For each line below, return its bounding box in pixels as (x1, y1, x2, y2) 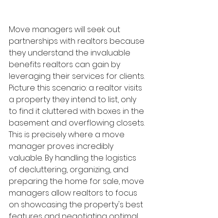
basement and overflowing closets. (9, 117, 146, 129)
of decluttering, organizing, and (9, 164, 130, 176)
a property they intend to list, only (9, 94, 138, 106)
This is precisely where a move (9, 129, 127, 141)
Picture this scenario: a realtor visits (9, 82, 144, 94)
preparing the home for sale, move (9, 176, 146, 187)
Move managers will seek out (9, 24, 122, 36)
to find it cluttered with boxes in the (9, 106, 146, 117)
